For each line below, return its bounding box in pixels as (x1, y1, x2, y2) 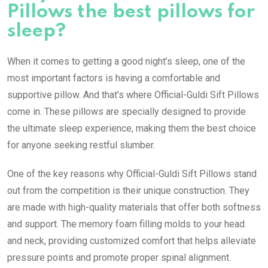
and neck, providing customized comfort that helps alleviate (7, 234, 256, 246)
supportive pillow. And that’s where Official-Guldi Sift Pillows (7, 89, 259, 100)
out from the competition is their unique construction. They (7, 184, 249, 196)
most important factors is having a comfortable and (7, 72, 220, 84)
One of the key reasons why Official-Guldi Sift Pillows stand (7, 167, 257, 179)
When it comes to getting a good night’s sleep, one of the (7, 55, 245, 67)
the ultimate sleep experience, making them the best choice (7, 122, 256, 134)
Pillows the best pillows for (7, 2, 255, 22)
